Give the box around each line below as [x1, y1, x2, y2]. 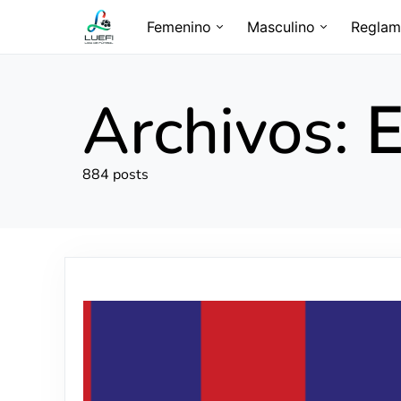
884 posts [82, 165, 149, 184]
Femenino [147, 17, 211, 36]
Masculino [247, 17, 315, 36]
